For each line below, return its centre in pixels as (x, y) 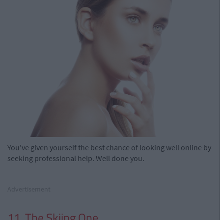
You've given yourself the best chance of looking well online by (109, 147)
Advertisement (29, 189)
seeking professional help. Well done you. (76, 158)
